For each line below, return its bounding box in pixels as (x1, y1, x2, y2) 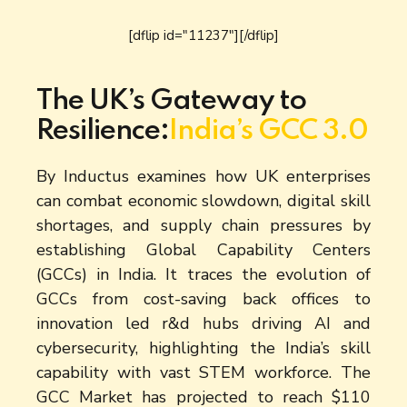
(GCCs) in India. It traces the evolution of (36, 263, 371, 285)
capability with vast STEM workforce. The (36, 361, 371, 383)
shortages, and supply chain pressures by (36, 213, 371, 236)
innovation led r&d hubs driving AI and (36, 312, 371, 334)
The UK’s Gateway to (36, 87, 306, 116)
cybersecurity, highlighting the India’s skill (36, 336, 371, 359)
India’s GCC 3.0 (169, 117, 368, 146)
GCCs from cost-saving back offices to (36, 287, 371, 310)
